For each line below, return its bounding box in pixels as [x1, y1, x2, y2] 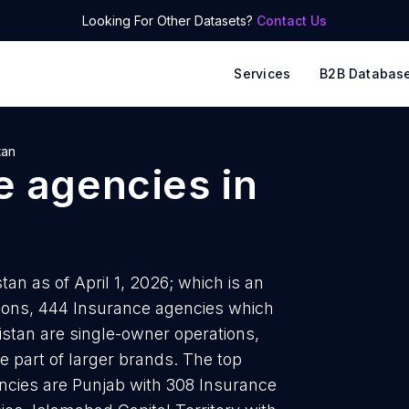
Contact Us [257, 13, 327, 28]
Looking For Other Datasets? [82, 13, 257, 28]
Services [234, 66, 291, 81]
